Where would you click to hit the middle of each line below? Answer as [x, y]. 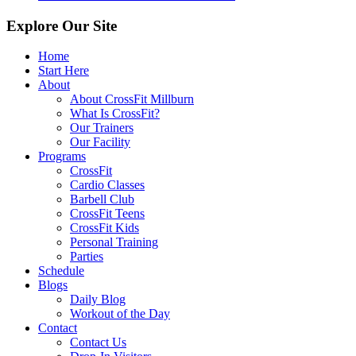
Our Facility [100, 142]
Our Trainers [102, 128]
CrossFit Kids [104, 228]
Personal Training [114, 242]
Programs [62, 157]
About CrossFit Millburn [132, 99]
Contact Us [98, 342]
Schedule [61, 271]
